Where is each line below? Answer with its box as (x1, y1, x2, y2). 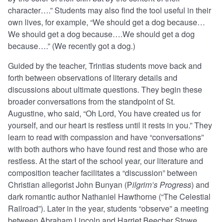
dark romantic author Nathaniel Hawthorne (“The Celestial (8, 191, 211, 203)
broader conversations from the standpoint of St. (8, 96, 175, 108)
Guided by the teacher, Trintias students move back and (8, 60, 202, 72)
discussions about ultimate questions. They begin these (8, 84, 202, 96)
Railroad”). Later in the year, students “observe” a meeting (8, 203, 209, 215)
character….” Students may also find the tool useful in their (8, 4, 211, 16)
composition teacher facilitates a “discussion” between (8, 167, 197, 179)
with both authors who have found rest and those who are (8, 143, 208, 155)
